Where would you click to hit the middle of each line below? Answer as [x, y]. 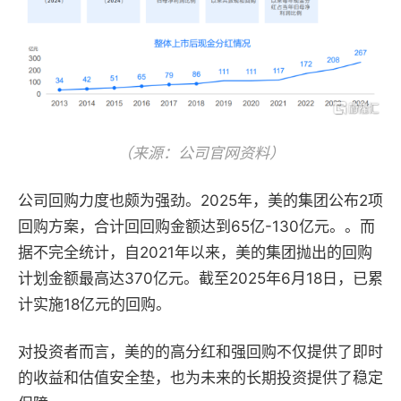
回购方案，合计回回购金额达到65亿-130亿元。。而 [196, 226]
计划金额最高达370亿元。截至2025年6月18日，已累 [200, 278]
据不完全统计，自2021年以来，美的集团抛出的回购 [195, 252]
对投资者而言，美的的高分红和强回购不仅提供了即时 [200, 351]
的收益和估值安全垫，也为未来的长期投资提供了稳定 [200, 377]
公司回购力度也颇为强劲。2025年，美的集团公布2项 [200, 200]
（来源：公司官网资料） [200, 153]
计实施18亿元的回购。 [94, 304]
